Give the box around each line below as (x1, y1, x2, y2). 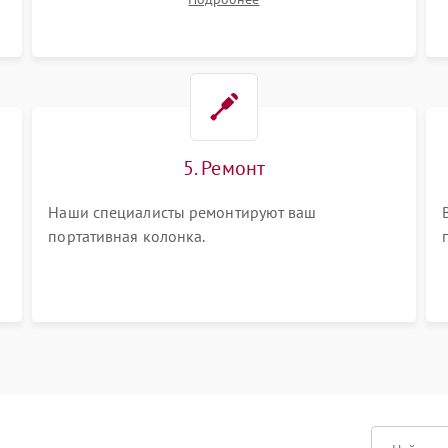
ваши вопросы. (48, 9, 156, 29)
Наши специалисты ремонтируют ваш (48, 202, 317, 222)
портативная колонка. (48, 226, 206, 246)
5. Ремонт (183, 155, 265, 181)
